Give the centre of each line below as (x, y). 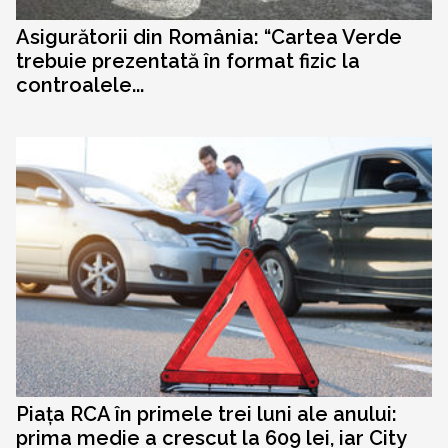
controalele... (80, 85)
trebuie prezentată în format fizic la (188, 61)
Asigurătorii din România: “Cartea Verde (209, 37)
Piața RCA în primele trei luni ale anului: (206, 414)
